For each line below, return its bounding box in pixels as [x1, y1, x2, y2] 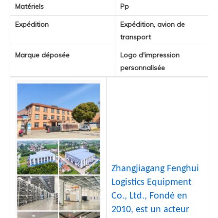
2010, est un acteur [111, 205, 189, 215]
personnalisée [120, 63, 165, 72]
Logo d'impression [120, 51, 180, 59]
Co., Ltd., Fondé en [111, 191, 187, 201]
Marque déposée [15, 51, 70, 59]
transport [120, 33, 151, 41]
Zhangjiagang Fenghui [111, 164, 199, 174]
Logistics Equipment [111, 178, 192, 187]
